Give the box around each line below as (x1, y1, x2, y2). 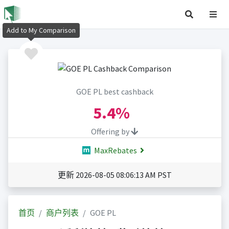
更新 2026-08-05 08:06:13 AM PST (57, 170, 172, 180)
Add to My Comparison (7, 26, 76, 35)
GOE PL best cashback (76, 86, 153, 97)
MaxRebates (92, 145, 137, 156)
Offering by (91, 126, 131, 137)
